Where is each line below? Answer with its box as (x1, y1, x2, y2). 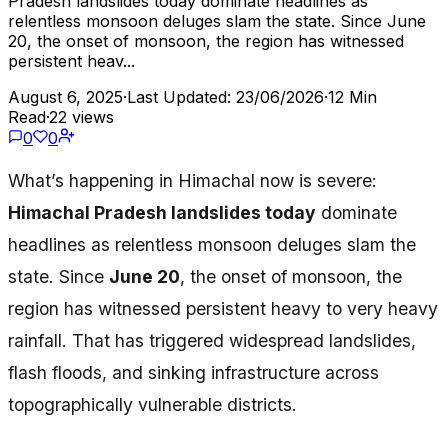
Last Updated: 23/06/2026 (127, 86, 324, 107)
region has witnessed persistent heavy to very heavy (8, 298, 438, 320)
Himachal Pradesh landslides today (8, 202, 316, 224)
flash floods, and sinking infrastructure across (8, 362, 379, 384)
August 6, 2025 (8, 86, 123, 107)
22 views (49, 106, 114, 127)
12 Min (328, 86, 377, 107)
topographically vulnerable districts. (8, 394, 297, 416)
